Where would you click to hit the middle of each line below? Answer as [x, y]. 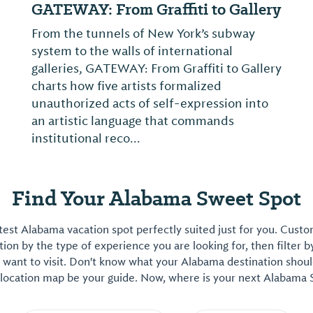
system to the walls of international [132, 51]
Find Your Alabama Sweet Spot [156, 198]
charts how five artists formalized [126, 86]
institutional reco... [86, 138]
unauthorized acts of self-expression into [150, 103]
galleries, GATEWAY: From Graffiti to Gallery [156, 68]
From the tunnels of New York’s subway [143, 34]
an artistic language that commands [133, 121]
